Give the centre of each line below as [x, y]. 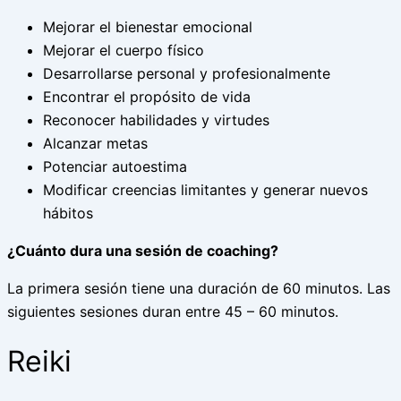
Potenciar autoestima [115, 166]
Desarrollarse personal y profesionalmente [187, 73]
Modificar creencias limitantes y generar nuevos [205, 190]
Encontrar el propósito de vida [147, 97]
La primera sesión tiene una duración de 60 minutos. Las [199, 288]
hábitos [70, 213]
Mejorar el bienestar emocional [148, 27]
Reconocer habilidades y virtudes [156, 120]
